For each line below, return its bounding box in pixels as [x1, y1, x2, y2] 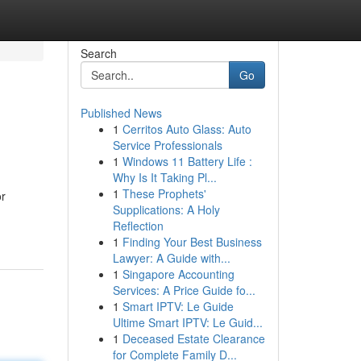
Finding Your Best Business [122, 234, 262, 250]
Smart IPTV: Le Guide [122, 298, 234, 314]
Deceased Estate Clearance [122, 330, 265, 346]
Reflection [112, 218, 164, 234]
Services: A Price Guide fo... [112, 282, 255, 298]
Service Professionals [112, 137, 222, 153]
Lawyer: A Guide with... [112, 250, 230, 266]
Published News [80, 105, 162, 121]
